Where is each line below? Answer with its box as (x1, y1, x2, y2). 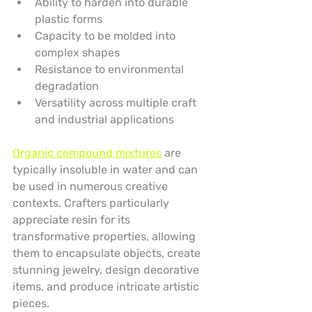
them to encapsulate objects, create (13, 247, 203, 260)
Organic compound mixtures (13, 146, 162, 160)
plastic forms (35, 13, 102, 26)
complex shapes (35, 46, 120, 60)
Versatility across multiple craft (35, 96, 199, 110)
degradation (35, 79, 99, 93)
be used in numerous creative (13, 180, 171, 194)
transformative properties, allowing (13, 230, 198, 244)
